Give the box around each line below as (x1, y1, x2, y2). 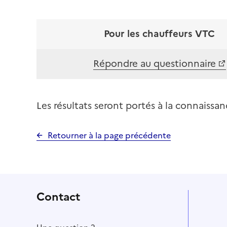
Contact (36, 188, 80, 206)
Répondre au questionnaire (93, 56, 216, 71)
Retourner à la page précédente (48, 129, 171, 142)
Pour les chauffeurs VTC (104, 26, 215, 41)
